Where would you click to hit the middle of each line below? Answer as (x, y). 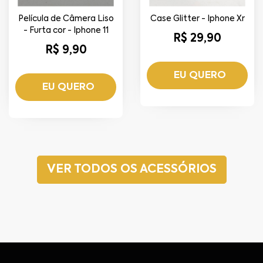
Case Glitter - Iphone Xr (197, 19)
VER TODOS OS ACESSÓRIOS (131, 170)
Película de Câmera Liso (66, 19)
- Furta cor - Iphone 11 (66, 31)
